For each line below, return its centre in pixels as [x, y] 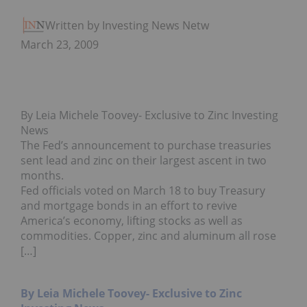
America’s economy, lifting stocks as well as [132, 221]
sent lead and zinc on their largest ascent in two [144, 161]
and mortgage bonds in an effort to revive [129, 206]
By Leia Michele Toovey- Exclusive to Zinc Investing [149, 115]
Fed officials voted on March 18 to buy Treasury [143, 191]
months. [42, 176]
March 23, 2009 [60, 45]
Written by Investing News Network [136, 26]
